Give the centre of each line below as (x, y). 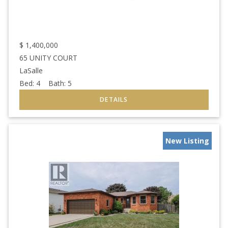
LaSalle (31, 71)
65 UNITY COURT (48, 58)
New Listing (187, 141)
